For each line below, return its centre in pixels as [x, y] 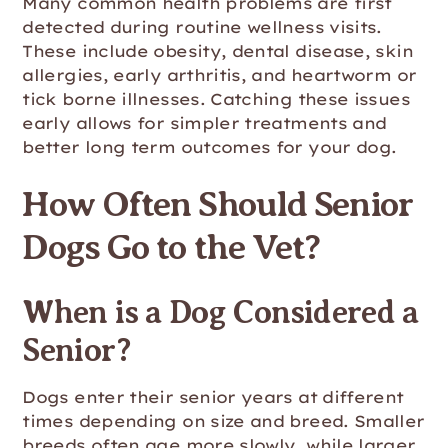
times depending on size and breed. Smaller [223, 421]
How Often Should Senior [217, 204]
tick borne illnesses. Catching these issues [216, 99]
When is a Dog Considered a [220, 312]
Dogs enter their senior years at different [213, 397]
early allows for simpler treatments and [204, 123]
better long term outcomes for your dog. [209, 147]
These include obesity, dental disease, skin [217, 51]
